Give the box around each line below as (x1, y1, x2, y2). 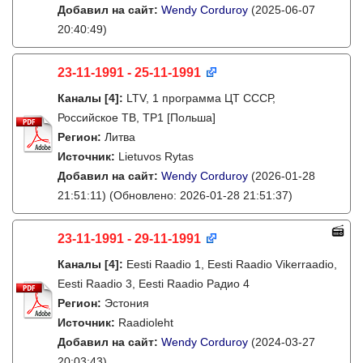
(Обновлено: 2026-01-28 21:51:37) (106, 189, 293, 202)
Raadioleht (118, 316, 173, 329)
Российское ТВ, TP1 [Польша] (58, 111, 216, 124)
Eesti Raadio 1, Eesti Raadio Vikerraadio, (126, 258, 337, 271)
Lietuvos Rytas (118, 150, 194, 163)
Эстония (105, 297, 149, 310)
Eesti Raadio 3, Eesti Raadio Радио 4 (58, 277, 250, 290)
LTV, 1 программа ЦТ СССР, (126, 92, 275, 105)
